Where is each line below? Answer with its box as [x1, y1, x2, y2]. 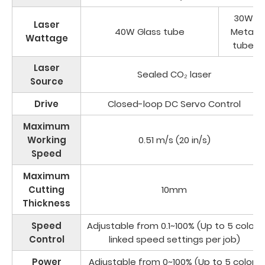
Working [27, 134, 66, 147]
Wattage [25, 32, 68, 45]
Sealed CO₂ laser [137, 68, 211, 81]
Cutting [28, 183, 64, 196]
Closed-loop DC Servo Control [108, 98, 241, 111]
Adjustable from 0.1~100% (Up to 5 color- [86, 219, 262, 232]
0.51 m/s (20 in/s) [138, 134, 211, 147]
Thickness [22, 197, 70, 210]
